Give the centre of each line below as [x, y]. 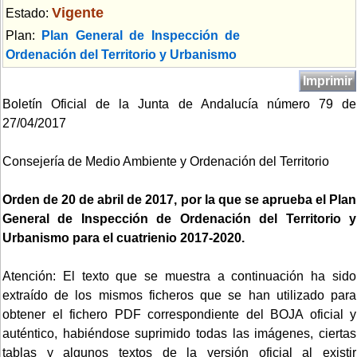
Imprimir [328, 80]
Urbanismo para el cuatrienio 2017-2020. [124, 237]
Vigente [78, 12]
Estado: [29, 13]
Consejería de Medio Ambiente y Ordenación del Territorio [166, 161]
